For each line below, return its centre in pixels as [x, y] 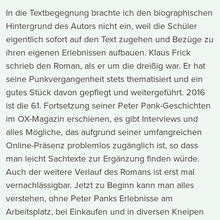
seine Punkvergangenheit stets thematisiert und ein [104, 79]
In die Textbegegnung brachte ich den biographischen [109, 13]
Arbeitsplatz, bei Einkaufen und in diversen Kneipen [105, 212]
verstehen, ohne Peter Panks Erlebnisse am [89, 198]
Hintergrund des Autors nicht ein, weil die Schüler [101, 26]
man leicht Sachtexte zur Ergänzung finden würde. [103, 159]
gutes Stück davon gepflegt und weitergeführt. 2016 [106, 92]
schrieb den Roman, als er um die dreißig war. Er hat [106, 66]
